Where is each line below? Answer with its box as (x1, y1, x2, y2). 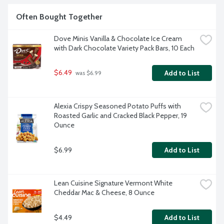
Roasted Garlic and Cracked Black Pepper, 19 (54, 111, 187, 120)
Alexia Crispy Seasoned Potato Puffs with (54, 101, 181, 111)
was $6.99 (74, 69, 101, 77)
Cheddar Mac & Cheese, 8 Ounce (54, 188, 154, 197)
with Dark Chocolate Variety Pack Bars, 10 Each (54, 43, 194, 53)
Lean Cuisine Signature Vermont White (54, 178, 172, 188)
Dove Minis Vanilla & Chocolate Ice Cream (54, 34, 182, 43)
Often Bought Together (16, 12, 102, 22)
